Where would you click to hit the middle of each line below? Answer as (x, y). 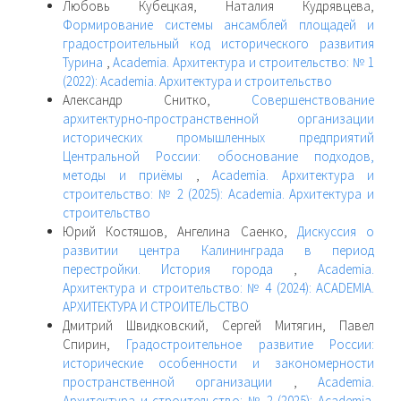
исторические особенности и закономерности (218, 363)
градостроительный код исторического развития (218, 43)
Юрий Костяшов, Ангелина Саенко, (180, 231)
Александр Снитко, (157, 99)
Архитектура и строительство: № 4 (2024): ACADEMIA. (218, 287)
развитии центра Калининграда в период (218, 250)
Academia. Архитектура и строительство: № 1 (243, 62)
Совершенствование (313, 99)
